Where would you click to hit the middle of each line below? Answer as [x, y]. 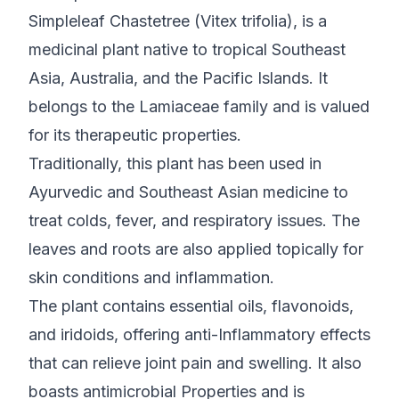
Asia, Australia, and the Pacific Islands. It [178, 78]
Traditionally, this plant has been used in [175, 164]
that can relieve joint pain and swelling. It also [195, 363]
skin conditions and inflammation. [151, 278]
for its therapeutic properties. [135, 135]
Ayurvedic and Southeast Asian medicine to [188, 192]
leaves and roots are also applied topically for [196, 249]
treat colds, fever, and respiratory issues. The [194, 221]
